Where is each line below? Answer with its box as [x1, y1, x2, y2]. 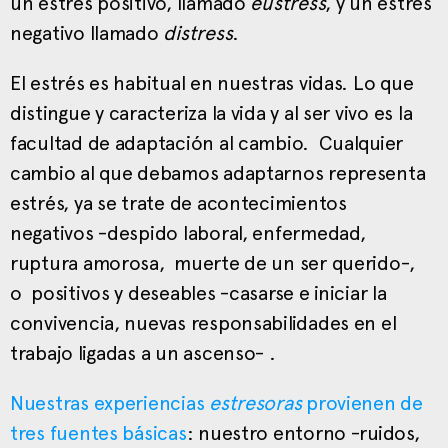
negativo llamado [10, 20, 164, 45]
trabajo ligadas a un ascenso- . [10, 340, 276, 365]
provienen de [306, 390, 423, 415]
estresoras [209, 390, 307, 415]
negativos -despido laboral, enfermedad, [10, 220, 366, 245]
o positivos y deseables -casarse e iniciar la [10, 280, 387, 305]
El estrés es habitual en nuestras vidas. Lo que [10, 70, 414, 95]
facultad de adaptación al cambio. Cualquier [10, 130, 404, 155]
